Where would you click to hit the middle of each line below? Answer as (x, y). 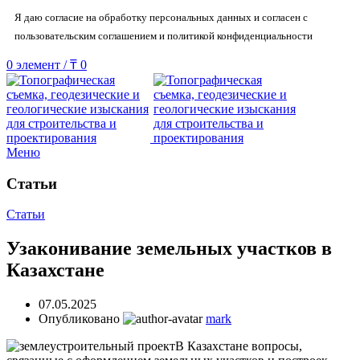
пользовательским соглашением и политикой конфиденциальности (164, 36)
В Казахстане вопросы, (239, 346)
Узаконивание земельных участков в (169, 249)
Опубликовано (81, 319)
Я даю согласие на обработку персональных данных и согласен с (161, 17)
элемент (38, 65)
